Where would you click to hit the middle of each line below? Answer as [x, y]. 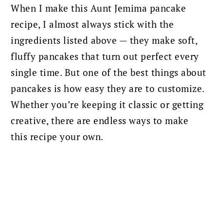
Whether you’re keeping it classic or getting [107, 104]
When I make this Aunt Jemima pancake [99, 8]
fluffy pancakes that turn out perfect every [105, 56]
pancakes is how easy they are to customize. [108, 88]
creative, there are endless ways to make [100, 120]
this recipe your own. [57, 136]
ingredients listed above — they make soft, [104, 40]
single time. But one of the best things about [109, 72]
